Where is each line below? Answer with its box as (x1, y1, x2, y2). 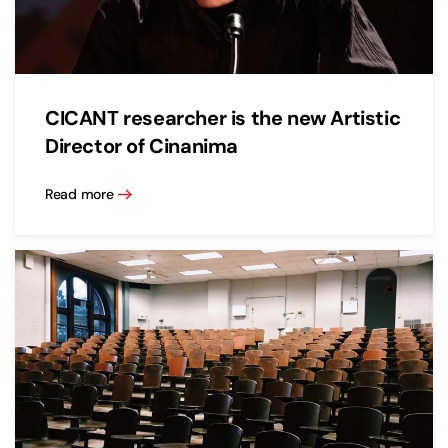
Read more (45, 184, 114, 203)
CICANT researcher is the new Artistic (45, 105, 401, 132)
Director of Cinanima (45, 133, 239, 160)
